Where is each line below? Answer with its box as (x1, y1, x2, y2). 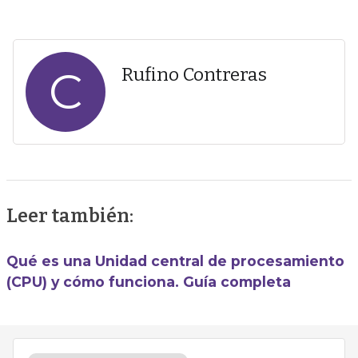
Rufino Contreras (121, 64, 267, 86)
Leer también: (6, 205, 133, 227)
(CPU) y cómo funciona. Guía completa (6, 272, 291, 290)
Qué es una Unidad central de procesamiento (6, 252, 344, 269)
